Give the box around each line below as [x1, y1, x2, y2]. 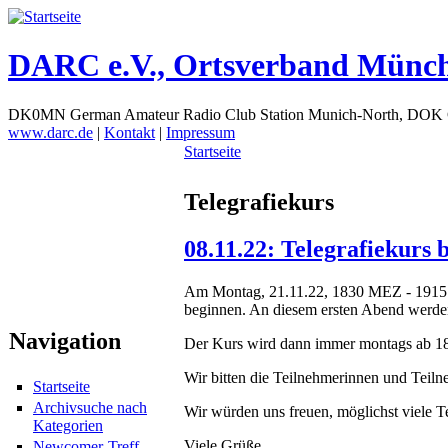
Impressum [166, 123, 235, 141]
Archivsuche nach [33, 399, 147, 417]
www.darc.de [8, 123, 93, 141]
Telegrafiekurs [184, 188, 334, 215]
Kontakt [104, 123, 155, 141]
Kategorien [33, 417, 103, 435]
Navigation [9, 327, 121, 354]
